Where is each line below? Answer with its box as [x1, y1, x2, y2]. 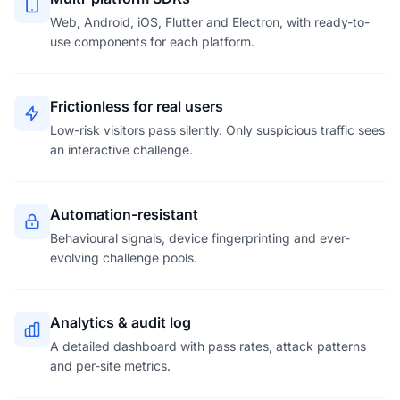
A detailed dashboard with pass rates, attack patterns [50, 338, 366, 354]
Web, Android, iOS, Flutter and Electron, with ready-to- [50, 14, 370, 29]
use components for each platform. [50, 34, 254, 49]
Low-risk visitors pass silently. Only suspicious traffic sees [50, 122, 385, 137]
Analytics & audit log [50, 313, 191, 331]
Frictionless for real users [50, 97, 223, 115]
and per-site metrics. [50, 358, 171, 373]
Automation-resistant [50, 205, 198, 223]
